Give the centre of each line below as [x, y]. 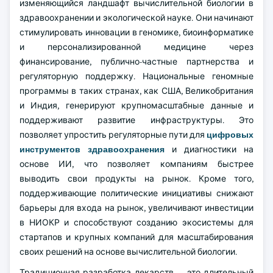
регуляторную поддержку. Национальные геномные [136, 76]
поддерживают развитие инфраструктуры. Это [136, 120]
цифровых [230, 135]
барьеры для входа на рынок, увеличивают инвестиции [136, 208]
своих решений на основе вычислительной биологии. [128, 252]
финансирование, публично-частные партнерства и [136, 62]
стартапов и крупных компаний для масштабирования [136, 237]
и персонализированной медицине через [136, 47]
